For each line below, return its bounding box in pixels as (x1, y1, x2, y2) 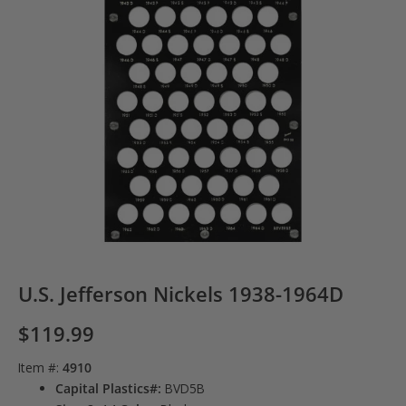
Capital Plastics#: (55, 379, 166, 397)
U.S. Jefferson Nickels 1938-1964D (18, 281, 343, 308)
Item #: (18, 358, 63, 376)
